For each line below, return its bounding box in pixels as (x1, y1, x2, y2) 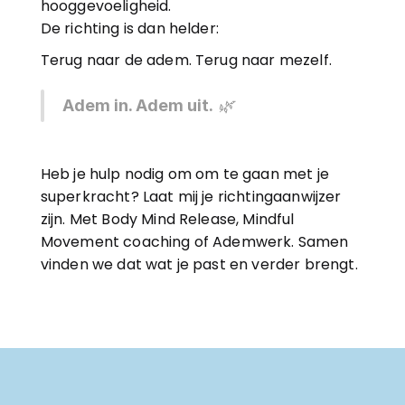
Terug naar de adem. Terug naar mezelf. (40, 50, 332, 71)
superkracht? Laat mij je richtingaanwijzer (40, 186, 342, 207)
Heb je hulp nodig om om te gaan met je (40, 164, 329, 184)
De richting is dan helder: (40, 18, 219, 39)
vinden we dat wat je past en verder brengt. (40, 254, 358, 275)
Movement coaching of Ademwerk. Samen (40, 231, 349, 252)
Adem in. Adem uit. (61, 96, 213, 115)
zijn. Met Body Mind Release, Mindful (40, 209, 295, 230)
